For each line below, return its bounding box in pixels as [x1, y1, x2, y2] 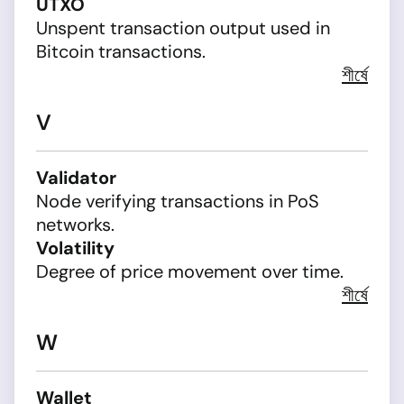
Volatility [36, 236, 115, 260]
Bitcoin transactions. [36, 40, 206, 63]
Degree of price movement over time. [36, 260, 344, 283]
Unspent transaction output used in [36, 16, 330, 40]
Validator [36, 166, 116, 189]
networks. [36, 213, 115, 236]
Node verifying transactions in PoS [36, 189, 319, 213]
